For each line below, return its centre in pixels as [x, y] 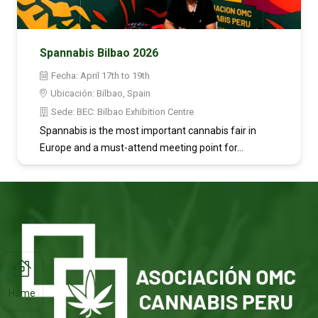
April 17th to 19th [115, 75]
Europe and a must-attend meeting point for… [142, 147]
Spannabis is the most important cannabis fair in [148, 130]
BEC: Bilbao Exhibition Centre [136, 112]
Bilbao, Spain [124, 94]
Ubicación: [74, 94]
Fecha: [66, 75]
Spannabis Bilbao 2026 [99, 53]
